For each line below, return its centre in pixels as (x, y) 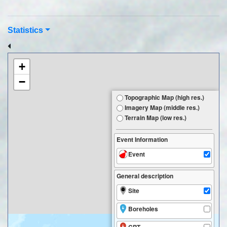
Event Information (142, 140)
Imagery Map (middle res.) (162, 108)
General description (145, 176)
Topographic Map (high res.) (164, 98)
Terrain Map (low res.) (156, 118)
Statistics (25, 30)
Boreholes (143, 209)
